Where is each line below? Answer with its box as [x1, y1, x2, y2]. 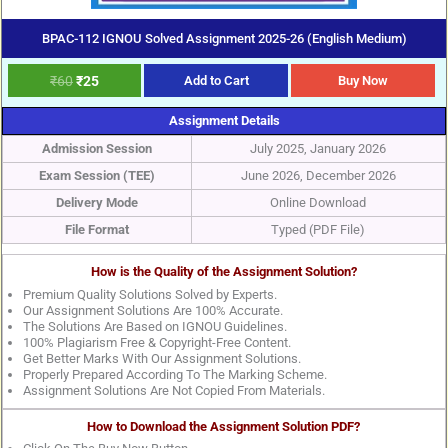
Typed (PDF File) [271, 222, 366, 238]
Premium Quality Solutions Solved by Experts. [22, 286, 277, 302]
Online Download [270, 195, 367, 211]
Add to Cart [183, 73, 249, 89]
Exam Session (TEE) [38, 168, 155, 184]
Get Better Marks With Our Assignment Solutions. [22, 350, 301, 366]
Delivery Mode [55, 195, 138, 211]
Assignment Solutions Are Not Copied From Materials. [22, 382, 325, 398]
